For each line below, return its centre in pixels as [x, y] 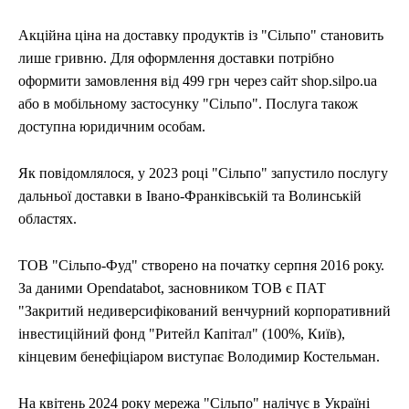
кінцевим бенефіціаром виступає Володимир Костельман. [199, 356]
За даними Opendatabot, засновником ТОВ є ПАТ [172, 288]
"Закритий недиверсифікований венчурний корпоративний [204, 310]
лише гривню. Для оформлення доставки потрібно [176, 58]
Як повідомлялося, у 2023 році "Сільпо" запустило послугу [203, 173]
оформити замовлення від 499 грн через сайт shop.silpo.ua [198, 80]
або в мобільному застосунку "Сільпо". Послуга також [188, 103]
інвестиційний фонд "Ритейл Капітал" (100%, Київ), [182, 333]
